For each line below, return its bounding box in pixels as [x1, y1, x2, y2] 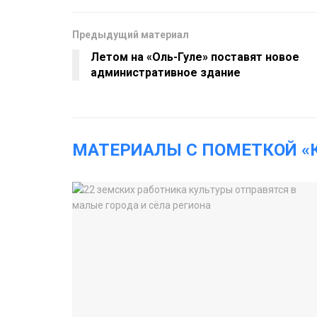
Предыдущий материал [72, 28, 189, 40]
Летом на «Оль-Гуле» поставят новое [91, 50, 299, 64]
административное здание [91, 65, 241, 79]
